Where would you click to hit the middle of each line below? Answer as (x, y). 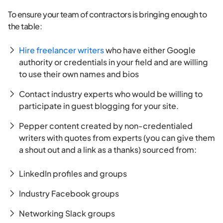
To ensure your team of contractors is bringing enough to (107, 14)
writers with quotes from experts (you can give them (117, 138)
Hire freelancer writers (61, 50)
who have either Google (150, 50)
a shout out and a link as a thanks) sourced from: (108, 150)
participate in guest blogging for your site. (99, 106)
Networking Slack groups (67, 214)
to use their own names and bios (79, 74)
